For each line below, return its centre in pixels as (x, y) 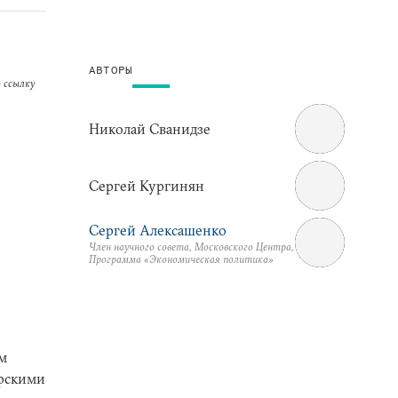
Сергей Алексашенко (158, 230)
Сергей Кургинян (147, 185)
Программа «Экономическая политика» (181, 259)
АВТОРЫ (111, 70)
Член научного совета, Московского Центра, (191, 246)
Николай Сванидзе (150, 128)
